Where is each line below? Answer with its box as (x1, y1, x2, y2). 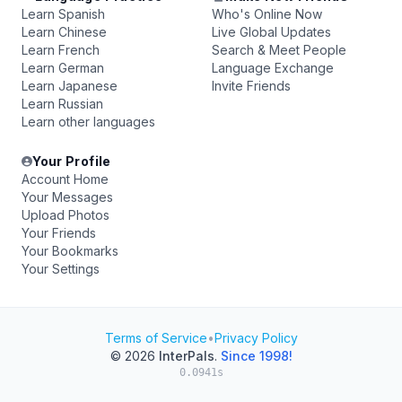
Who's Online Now (212, 6, 322, 22)
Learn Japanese (22, 78, 118, 93)
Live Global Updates (212, 24, 331, 39)
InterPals (158, 348, 214, 363)
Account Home (22, 171, 109, 187)
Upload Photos (22, 207, 109, 223)
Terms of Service (104, 330, 207, 345)
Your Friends (22, 225, 96, 240)
